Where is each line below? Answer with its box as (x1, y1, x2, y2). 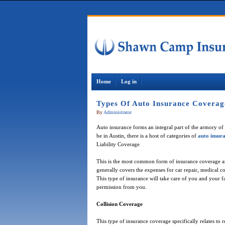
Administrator (103, 109, 132, 116)
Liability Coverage (96, 141, 140, 148)
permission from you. (96, 184, 147, 190)
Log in (121, 78, 137, 85)
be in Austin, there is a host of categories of (96, 133, 198, 139)
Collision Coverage (96, 201, 143, 207)
